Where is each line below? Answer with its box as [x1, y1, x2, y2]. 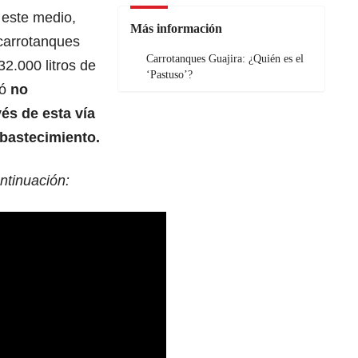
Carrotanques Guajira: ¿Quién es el [146, 53, 304, 66]
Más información [130, 22, 222, 36]
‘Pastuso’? [146, 69, 193, 82]
